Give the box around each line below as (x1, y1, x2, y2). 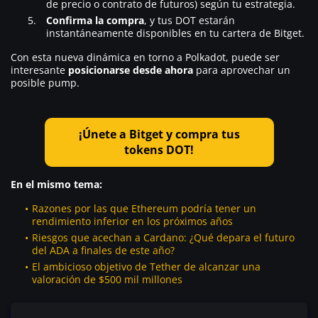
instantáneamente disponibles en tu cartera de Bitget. (46, 26, 305, 40)
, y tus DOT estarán (144, 13, 235, 27)
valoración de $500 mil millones (32, 272, 182, 286)
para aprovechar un (193, 62, 290, 77)
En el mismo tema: (11, 177, 102, 191)
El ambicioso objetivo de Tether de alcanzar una (32, 259, 261, 273)
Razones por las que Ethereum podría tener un (32, 201, 256, 215)
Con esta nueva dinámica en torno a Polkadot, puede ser (11, 50, 280, 64)
